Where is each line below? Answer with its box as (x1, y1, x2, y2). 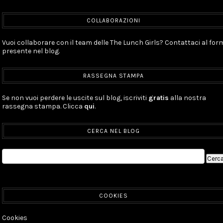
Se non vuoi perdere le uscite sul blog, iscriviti (2, 94, 149, 103)
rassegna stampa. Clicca (2, 102, 85, 111)
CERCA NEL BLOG (87, 127, 140, 135)
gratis (148, 94, 169, 103)
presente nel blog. (2, 47, 60, 56)
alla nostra (169, 94, 207, 103)
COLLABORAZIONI (87, 17, 141, 24)
